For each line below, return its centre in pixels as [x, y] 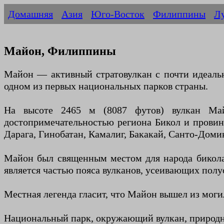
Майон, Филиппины [60, 51]
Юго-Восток [118, 14]
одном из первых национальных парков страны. [106, 86]
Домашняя [30, 14]
